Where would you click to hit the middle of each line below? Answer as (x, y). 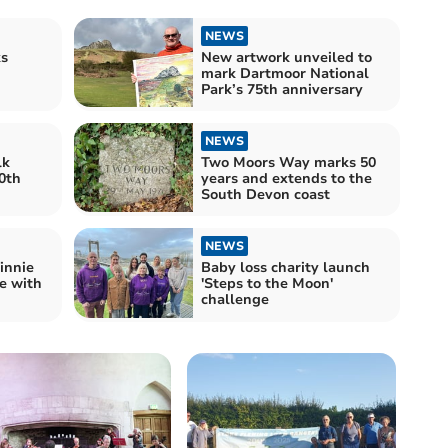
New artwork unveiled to (286, 57)
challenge (235, 300)
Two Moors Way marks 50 (288, 163)
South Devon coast (265, 195)
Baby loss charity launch (285, 268)
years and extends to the (286, 179)
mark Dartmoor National (285, 73)
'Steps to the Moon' (267, 284)
